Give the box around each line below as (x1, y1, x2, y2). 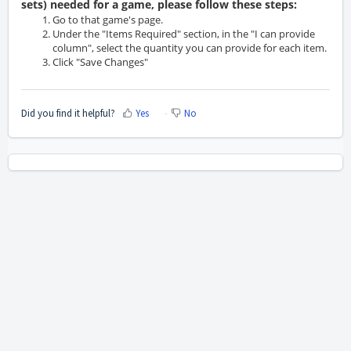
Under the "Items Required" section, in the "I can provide (52, 27, 315, 42)
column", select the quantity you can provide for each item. (52, 41, 327, 56)
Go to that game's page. (52, 13, 163, 27)
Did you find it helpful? (21, 107, 115, 121)
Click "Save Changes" (52, 55, 148, 70)
